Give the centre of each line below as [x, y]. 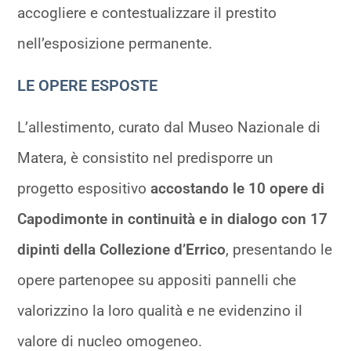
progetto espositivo [84, 188]
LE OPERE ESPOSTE [88, 85]
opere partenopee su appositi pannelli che [157, 280]
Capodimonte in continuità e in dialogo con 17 [173, 219]
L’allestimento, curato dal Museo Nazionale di [169, 127]
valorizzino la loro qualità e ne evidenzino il [160, 310]
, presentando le [279, 249]
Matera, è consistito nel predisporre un [146, 157]
